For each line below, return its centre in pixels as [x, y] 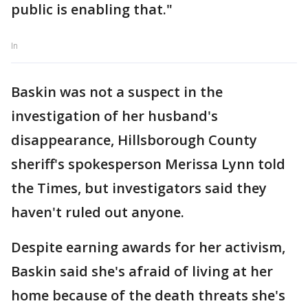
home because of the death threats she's [148, 296]
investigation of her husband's [114, 116]
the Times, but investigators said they [139, 188]
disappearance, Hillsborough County [134, 140]
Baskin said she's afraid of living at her [142, 272]
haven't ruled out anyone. [98, 212]
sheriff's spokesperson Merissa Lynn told [148, 164]
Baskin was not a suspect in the [117, 92]
